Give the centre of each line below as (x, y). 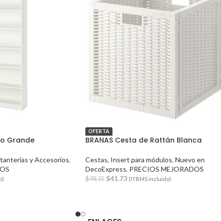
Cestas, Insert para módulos (129, 159)
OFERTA (99, 131)
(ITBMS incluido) (150, 179)
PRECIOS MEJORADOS (166, 169)
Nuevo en (190, 159)
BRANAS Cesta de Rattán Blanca (144, 140)
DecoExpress (106, 169)
